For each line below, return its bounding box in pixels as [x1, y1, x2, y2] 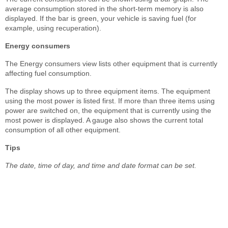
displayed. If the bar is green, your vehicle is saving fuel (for [5, 14, 196, 22]
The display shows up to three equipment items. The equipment [5, 87, 210, 95]
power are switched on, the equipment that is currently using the [5, 106, 211, 115]
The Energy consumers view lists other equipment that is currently [5, 59, 217, 68]
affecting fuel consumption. [5, 69, 92, 77]
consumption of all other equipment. [5, 125, 121, 134]
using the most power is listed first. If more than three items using [5, 96, 215, 105]
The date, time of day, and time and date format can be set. [5, 161, 196, 169]
